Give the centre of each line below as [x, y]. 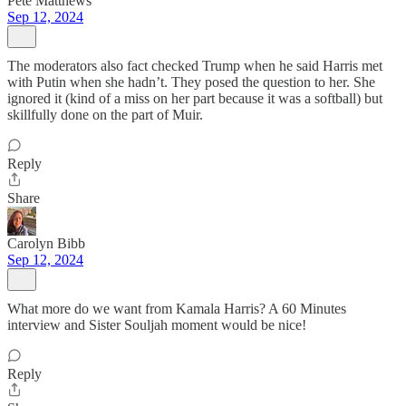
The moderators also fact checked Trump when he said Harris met [195, 66]
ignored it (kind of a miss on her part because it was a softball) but [195, 98]
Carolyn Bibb [46, 243]
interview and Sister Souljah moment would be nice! [157, 325]
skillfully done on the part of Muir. [105, 115]
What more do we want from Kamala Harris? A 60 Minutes [177, 309]
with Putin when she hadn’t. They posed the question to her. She [191, 82]
